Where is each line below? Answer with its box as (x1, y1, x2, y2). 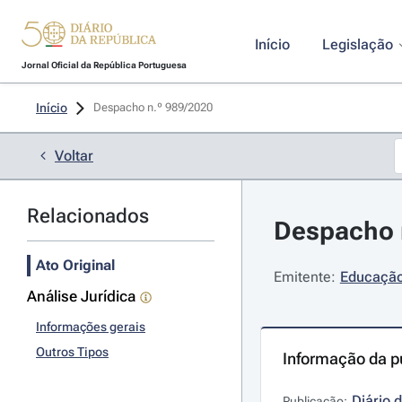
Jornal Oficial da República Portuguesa (21, 60, 187, 70)
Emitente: (273, 268, 336, 285)
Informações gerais (36, 319, 145, 334)
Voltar (55, 147, 93, 164)
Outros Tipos (36, 345, 109, 359)
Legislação (321, 36, 393, 53)
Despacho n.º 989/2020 (93, 100, 215, 114)
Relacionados (27, 205, 149, 227)
